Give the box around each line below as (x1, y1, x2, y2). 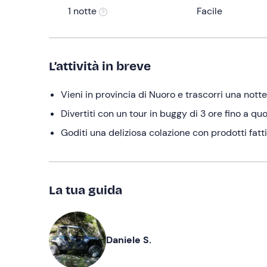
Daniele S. (106, 234, 151, 246)
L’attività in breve (49, 58, 151, 74)
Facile (196, 5, 222, 17)
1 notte (68, 5, 99, 17)
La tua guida (49, 182, 122, 198)
